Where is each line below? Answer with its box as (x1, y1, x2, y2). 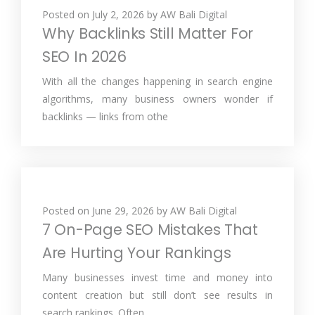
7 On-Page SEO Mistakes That (42, 219, 258, 240)
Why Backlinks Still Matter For (42, 23, 253, 44)
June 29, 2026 (92, 204, 154, 217)
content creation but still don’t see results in (42, 288, 273, 302)
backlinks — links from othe (42, 110, 168, 123)
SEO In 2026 (42, 46, 127, 67)
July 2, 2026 (92, 8, 144, 21)
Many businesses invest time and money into (42, 271, 273, 284)
